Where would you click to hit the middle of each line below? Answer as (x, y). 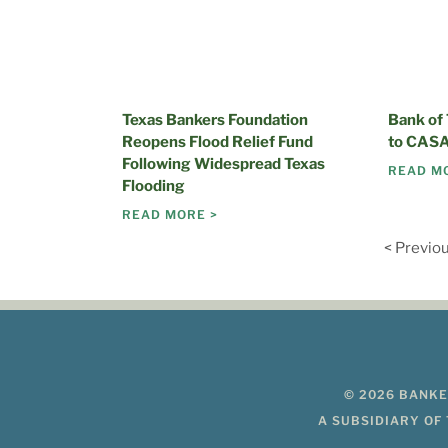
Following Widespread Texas (223, 164)
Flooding (153, 186)
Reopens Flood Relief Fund (217, 142)
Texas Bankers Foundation (215, 120)
